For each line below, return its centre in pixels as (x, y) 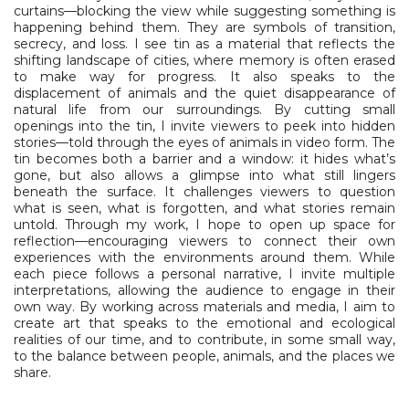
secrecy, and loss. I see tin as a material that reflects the (204, 43)
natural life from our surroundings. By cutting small (204, 109)
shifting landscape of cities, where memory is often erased (204, 60)
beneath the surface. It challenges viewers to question (204, 191)
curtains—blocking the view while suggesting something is (204, 10)
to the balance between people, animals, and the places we (204, 356)
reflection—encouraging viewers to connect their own (204, 241)
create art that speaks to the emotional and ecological (204, 323)
